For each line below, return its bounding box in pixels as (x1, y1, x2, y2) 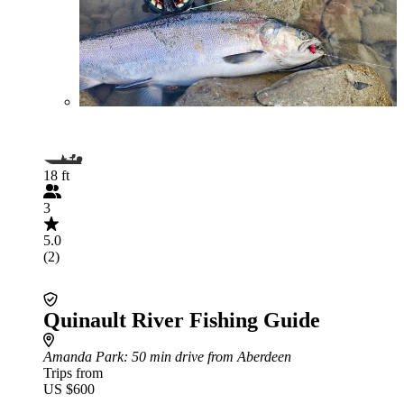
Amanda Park (43, 349, 124, 364)
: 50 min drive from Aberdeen (124, 349, 291, 364)
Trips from (43, 365, 103, 381)
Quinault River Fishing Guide (43, 308, 320, 332)
